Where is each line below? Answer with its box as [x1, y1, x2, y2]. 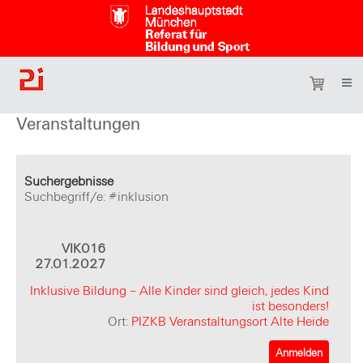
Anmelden [275, 347, 323, 361]
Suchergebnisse [24, 173, 113, 190]
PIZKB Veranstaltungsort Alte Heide [131, 313, 330, 330]
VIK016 [62, 241, 107, 258]
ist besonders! [252, 297, 330, 314]
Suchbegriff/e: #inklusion [24, 189, 169, 206]
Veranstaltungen [16, 113, 140, 135]
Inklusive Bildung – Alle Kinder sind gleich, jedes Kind [30, 282, 330, 299]
